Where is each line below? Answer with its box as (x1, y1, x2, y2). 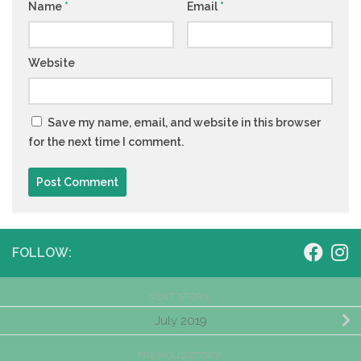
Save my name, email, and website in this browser (48, 116, 321, 130)
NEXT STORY (148, 291, 213, 303)
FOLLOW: (12, 245, 72, 261)
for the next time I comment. (28, 135, 184, 149)
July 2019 (154, 313, 207, 328)
